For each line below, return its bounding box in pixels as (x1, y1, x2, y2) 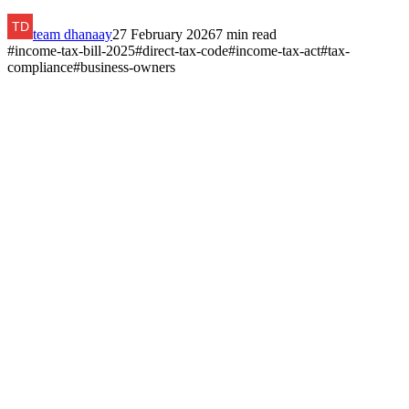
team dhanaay (33, 26, 112, 42)
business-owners (80, 58, 175, 75)
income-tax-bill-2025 (15, 42, 135, 58)
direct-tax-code (142, 42, 228, 58)
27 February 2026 (112, 26, 215, 42)
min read (223, 26, 277, 42)
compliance (7, 58, 73, 75)
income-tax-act (236, 42, 320, 58)
